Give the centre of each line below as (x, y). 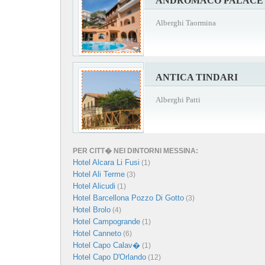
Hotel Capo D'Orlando (109, 257)
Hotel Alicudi (94, 186)
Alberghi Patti (178, 99)
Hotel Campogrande (106, 221)
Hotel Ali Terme (99, 174)
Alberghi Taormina (186, 22)
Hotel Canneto (97, 233)
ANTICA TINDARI (197, 77)
